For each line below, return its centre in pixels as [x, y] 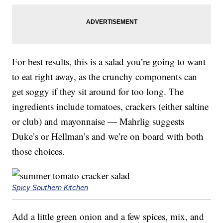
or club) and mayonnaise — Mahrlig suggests [98, 121]
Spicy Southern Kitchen [50, 188]
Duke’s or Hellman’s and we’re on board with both [108, 136]
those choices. [39, 151]
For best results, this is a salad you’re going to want [109, 62]
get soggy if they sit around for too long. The [98, 92]
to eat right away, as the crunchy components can [105, 77]
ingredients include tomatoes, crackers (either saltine [111, 107]
